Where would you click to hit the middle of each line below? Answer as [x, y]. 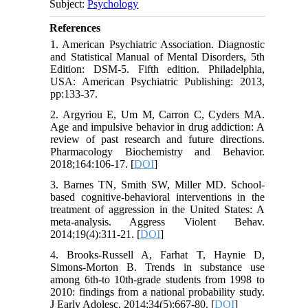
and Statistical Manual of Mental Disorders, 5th [157, 57]
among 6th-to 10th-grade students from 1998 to [157, 280]
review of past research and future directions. [157, 140]
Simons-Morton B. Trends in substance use [157, 267]
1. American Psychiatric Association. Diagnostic [157, 45]
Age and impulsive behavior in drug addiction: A [157, 127]
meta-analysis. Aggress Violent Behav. [157, 222]
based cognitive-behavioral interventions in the [157, 197]
